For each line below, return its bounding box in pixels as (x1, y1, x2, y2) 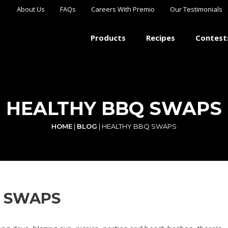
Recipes (146, 33, 175, 43)
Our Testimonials (170, 5, 222, 14)
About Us (17, 5, 45, 14)
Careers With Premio (91, 5, 155, 14)
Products (91, 33, 126, 43)
